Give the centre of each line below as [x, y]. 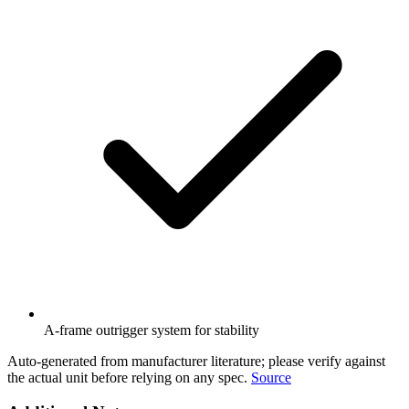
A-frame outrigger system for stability [152, 330]
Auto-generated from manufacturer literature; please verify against [196, 361]
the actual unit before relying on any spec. [127, 377]
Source [271, 377]
